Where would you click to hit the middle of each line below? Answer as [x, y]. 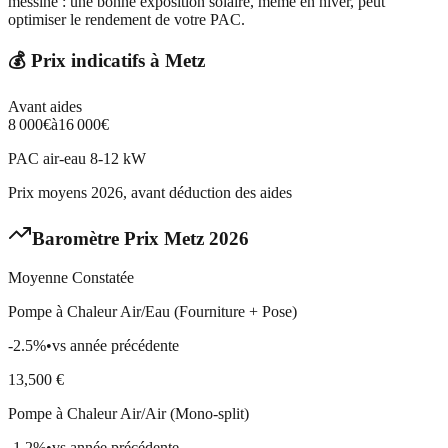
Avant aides [45, 107]
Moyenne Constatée [71, 277]
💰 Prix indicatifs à [86, 61]
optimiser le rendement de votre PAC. [126, 19]
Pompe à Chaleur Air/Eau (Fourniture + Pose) [152, 311]
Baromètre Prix [98, 238]
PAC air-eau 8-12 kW [77, 159]
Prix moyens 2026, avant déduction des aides [150, 193]
